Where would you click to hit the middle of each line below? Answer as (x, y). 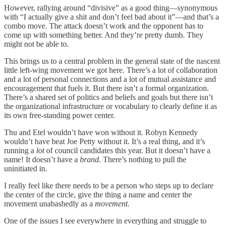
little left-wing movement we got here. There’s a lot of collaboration (111, 70)
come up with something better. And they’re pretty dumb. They (104, 35)
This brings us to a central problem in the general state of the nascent (112, 61)
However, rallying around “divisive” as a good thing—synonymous (111, 8)
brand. (91, 160)
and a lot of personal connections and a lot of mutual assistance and (110, 79)
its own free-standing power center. (61, 116)
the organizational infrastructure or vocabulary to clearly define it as (110, 106)
